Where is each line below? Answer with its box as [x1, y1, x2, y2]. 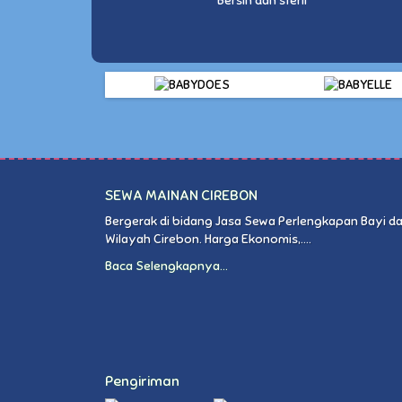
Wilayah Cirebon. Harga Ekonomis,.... [105, 231, 311, 247]
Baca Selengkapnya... [105, 258, 228, 274]
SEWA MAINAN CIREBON [105, 186, 258, 205]
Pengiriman [105, 371, 179, 390]
